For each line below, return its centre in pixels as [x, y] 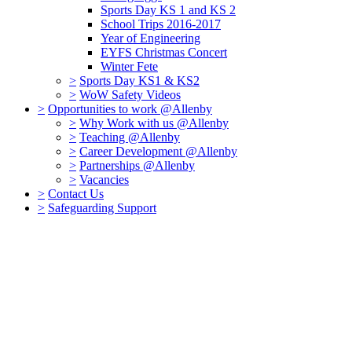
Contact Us [76, 194]
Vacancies [104, 180]
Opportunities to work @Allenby [130, 109]
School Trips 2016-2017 [161, 24]
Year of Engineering [150, 38]
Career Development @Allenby [158, 152]
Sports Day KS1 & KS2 [139, 81]
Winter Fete [129, 67]
